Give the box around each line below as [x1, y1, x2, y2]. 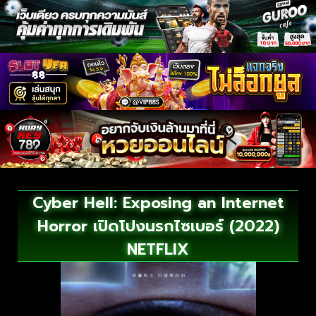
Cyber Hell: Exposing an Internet [32, 191, 284, 215]
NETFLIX [127, 238, 189, 262]
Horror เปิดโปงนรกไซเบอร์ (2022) [37, 214, 279, 238]
